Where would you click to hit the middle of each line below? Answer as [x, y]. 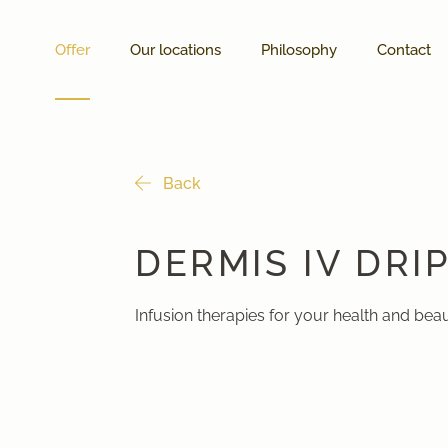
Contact [403, 50]
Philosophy [298, 50]
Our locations [175, 50]
